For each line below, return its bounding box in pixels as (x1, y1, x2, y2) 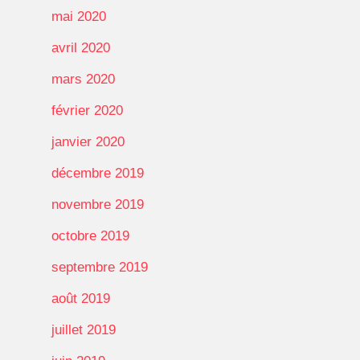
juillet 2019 (51, 321, 116, 337)
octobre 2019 (51, 227, 129, 243)
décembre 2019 (51, 165, 144, 181)
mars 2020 (51, 71, 115, 87)
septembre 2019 (51, 259, 148, 275)
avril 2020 (51, 39, 110, 55)
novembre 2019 (51, 196, 144, 212)
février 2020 (51, 102, 123, 118)
